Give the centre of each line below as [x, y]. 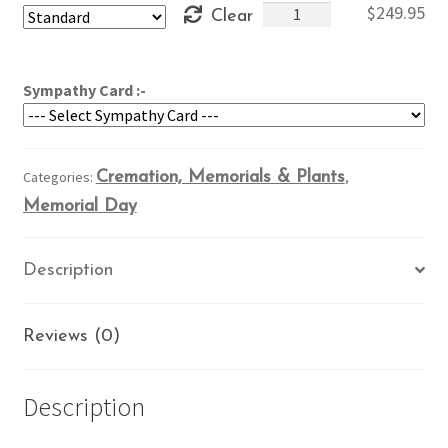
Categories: [59, 176]
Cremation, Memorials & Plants [220, 177]
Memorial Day [79, 206]
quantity [291, 58]
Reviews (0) [71, 336]
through [216, 26]
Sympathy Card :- [84, 89]
